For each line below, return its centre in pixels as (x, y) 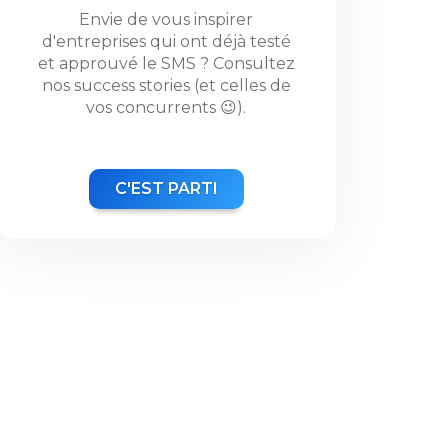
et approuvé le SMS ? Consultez (166, 63)
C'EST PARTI (166, 188)
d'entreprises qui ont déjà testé (166, 41)
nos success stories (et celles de (166, 85)
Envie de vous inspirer (166, 19)
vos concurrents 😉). (166, 107)
